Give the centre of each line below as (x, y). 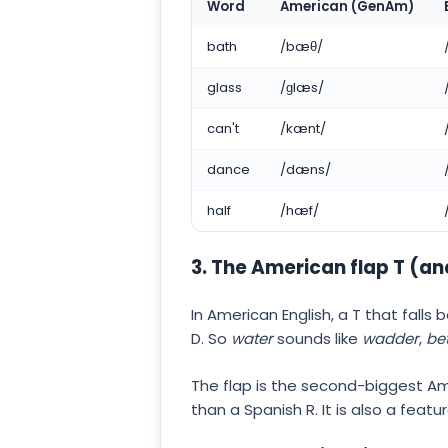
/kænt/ (303, 129)
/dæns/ (305, 170)
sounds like (315, 339)
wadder (390, 339)
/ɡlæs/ (302, 88)
